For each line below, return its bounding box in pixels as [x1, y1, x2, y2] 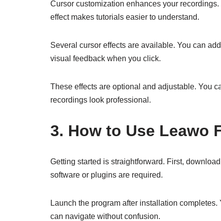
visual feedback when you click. [50, 54, 161, 63]
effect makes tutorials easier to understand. [50, 13, 199, 21]
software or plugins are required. [50, 171, 163, 179]
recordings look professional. [50, 96, 151, 104]
